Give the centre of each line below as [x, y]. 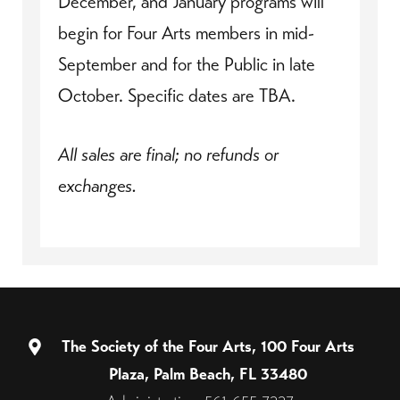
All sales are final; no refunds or [168, 155]
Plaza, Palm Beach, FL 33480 [208, 374]
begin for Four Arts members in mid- [186, 33]
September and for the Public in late [187, 65]
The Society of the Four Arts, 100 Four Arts [208, 346]
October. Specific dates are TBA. [177, 96]
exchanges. [97, 186]
